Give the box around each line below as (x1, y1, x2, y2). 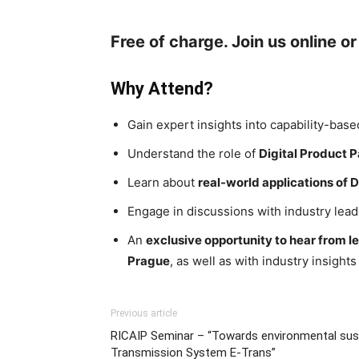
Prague (127, 252, 170, 268)
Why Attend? (111, 78, 213, 99)
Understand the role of (127, 145, 259, 161)
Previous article (111, 307, 177, 319)
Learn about (127, 174, 198, 190)
